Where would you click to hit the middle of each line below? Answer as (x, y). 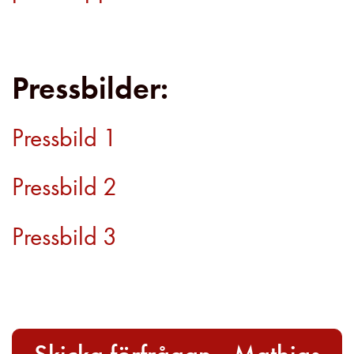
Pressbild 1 (64, 138)
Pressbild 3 (64, 236)
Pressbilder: (90, 88)
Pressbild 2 (64, 187)
